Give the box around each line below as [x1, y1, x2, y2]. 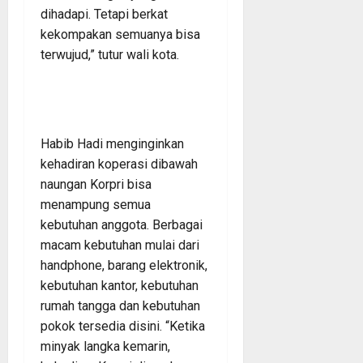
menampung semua [41, 196, 151, 212]
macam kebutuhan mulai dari [41, 237, 199, 253]
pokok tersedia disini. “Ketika [41, 318, 205, 334]
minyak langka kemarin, [41, 338, 170, 354]
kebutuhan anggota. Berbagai [41, 216, 203, 233]
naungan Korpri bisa [41, 176, 152, 192]
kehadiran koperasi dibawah [41, 156, 198, 172]
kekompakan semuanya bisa [41, 26, 200, 42]
